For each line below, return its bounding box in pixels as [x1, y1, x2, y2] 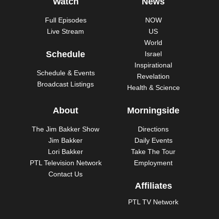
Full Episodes [44, 16, 87, 24]
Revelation [137, 72, 170, 80]
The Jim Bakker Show [32, 125, 100, 133]
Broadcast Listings [37, 80, 94, 88]
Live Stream [47, 27, 85, 35]
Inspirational [134, 61, 173, 69]
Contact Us [48, 170, 83, 178]
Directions [138, 125, 169, 133]
